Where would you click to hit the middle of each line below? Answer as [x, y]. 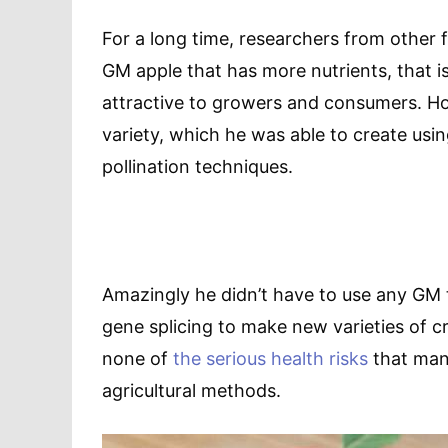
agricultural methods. [191, 391]
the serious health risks [270, 359]
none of [137, 359]
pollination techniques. [197, 167]
